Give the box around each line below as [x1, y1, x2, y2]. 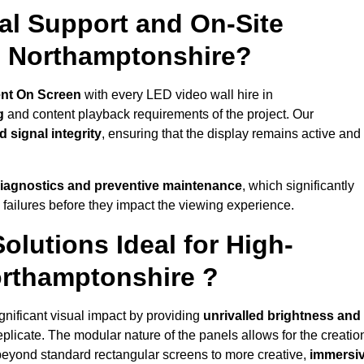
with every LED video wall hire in [81, 88, 273, 102]
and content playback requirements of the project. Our [4, 107, 314, 122]
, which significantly [242, 179, 354, 193]
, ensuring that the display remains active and [102, 127, 361, 141]
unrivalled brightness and [203, 309, 361, 323]
